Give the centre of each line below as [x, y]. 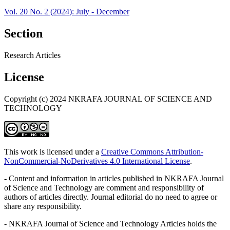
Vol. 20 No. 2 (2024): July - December [67, 12]
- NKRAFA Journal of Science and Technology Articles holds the [110, 223]
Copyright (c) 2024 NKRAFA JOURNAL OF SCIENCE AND [108, 99]
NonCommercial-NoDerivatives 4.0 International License [97, 161]
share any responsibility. [43, 206]
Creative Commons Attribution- [152, 151]
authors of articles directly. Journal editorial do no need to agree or [111, 197]
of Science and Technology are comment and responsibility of [104, 187]
